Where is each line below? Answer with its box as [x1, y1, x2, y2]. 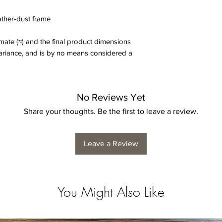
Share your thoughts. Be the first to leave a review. [24, 107, 198, 116]
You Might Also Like [57, 183, 165, 201]
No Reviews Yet [77, 92, 145, 103]
